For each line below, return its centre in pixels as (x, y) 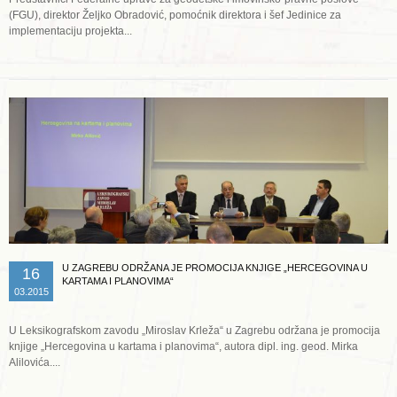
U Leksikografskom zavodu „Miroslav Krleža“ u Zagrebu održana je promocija (195, 331)
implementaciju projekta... (70, 31)
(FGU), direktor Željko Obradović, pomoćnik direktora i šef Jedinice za (175, 16)
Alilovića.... (35, 363)
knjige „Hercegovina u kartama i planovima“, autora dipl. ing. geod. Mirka (183, 347)
